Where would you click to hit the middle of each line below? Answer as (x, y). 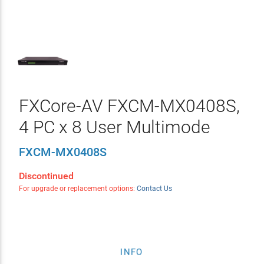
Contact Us (154, 189)
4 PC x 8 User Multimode (114, 127)
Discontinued (46, 176)
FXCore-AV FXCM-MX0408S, (129, 106)
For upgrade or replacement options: (77, 189)
